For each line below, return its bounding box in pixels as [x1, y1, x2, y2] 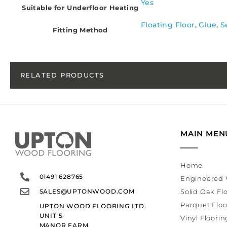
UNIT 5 [39, 212, 63, 220]
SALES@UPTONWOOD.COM [39, 187, 135, 196]
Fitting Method [53, 26, 108, 34]
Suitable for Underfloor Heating [22, 4, 139, 12]
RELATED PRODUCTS [20, 71, 104, 80]
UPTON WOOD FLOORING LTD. [39, 202, 146, 210]
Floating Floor [141, 20, 195, 30]
